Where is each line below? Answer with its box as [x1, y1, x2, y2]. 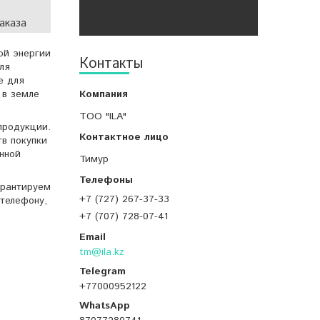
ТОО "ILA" [79, 109, 126, 124]
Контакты [79, 54, 143, 75]
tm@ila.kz [79, 245, 124, 260]
